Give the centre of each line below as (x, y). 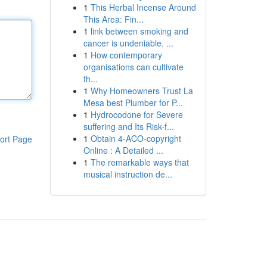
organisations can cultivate (133, 67)
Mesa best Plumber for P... (133, 103)
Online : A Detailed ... (123, 150)
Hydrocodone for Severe (136, 114)
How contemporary (126, 55)
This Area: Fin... (113, 19)
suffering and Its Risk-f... (128, 126)
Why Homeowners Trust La (142, 91)
